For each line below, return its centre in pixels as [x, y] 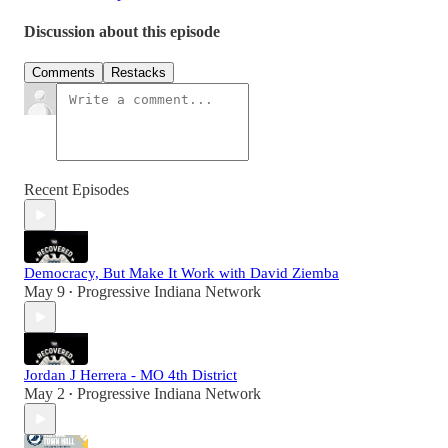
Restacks [138, 73]
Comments [63, 73]
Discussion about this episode [122, 32]
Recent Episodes [76, 190]
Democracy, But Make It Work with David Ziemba [181, 273]
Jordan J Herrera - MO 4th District [130, 375]
